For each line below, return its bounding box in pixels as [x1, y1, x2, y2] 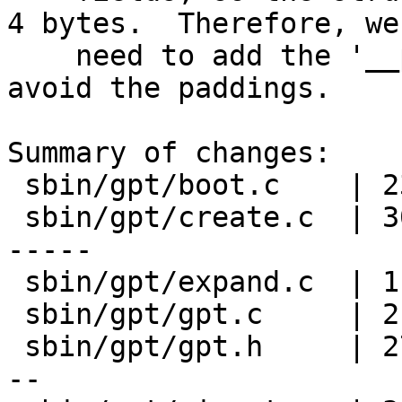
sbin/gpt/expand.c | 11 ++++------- [7, 266, 24, 299]
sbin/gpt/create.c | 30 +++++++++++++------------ [7, 201, 24, 234]
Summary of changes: [7, 136, 331, 170]
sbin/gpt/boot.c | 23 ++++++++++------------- [7, 169, 24, 202]
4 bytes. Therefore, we [7, 7, 399, 40]
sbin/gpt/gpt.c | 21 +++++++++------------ [7, 298, 24, 331]
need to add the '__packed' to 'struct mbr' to [7, 39, 75, 73]
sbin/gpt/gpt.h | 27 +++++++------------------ [7, 330, 24, 363]
